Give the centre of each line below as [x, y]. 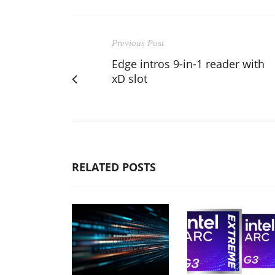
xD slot [130, 78]
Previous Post [138, 43]
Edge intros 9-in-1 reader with [188, 64]
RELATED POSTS [114, 167]
